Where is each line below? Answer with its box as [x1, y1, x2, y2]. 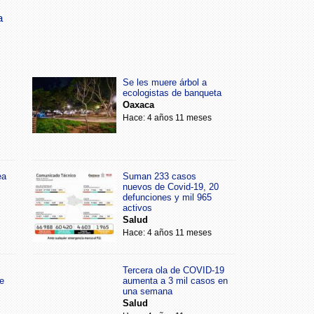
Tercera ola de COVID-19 [123, 265, 224, 275]
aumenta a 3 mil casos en [123, 275, 228, 286]
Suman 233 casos [123, 171, 196, 182]
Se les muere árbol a [123, 77, 207, 88]
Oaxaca [123, 100, 154, 110]
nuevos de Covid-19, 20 [123, 182, 219, 192]
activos [123, 203, 152, 213]
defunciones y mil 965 [123, 192, 212, 203]
